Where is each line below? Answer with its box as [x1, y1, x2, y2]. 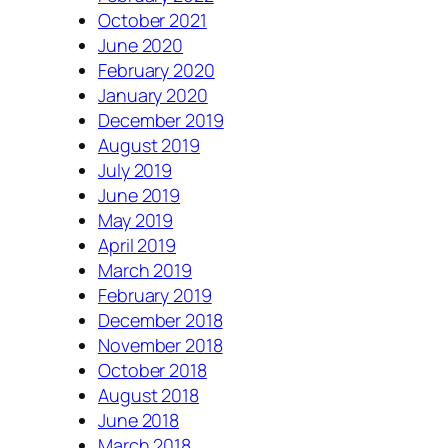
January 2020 [98, 82, 208, 107]
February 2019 [98, 282, 212, 307]
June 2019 [98, 182, 181, 207]
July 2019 [98, 157, 173, 182]
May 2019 [98, 207, 174, 232]
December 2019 [98, 107, 224, 132]
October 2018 [98, 357, 207, 382]
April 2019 [98, 232, 176, 257]
